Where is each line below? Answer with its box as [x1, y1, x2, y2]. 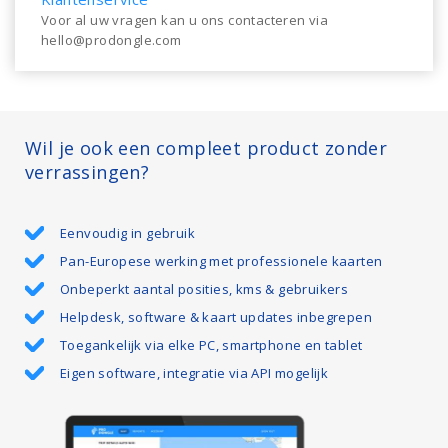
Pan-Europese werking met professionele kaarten [60, 252, 383, 270]
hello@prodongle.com [41, 31, 182, 49]
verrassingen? [25, 160, 150, 184]
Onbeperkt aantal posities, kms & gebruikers [60, 280, 349, 298]
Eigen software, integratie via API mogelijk [60, 364, 329, 382]
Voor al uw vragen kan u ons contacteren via [41, 11, 329, 29]
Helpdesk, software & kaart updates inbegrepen [60, 308, 372, 326]
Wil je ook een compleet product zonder [25, 136, 388, 160]
